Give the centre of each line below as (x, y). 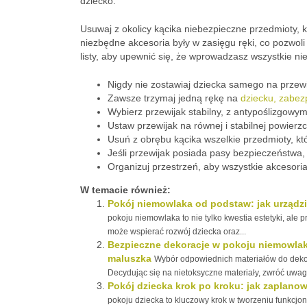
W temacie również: (125, 190)
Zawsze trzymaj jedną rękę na (174, 98)
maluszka (130, 258)
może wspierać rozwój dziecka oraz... (177, 232)
